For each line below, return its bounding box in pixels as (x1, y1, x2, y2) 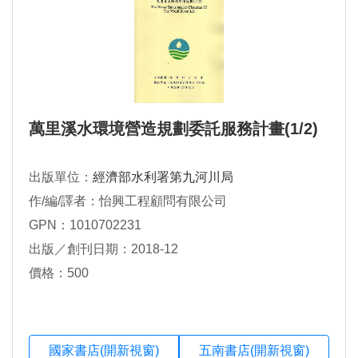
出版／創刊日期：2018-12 (29, 242, 178, 257)
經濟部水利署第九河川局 (93, 170, 233, 185)
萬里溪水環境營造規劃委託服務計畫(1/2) (29, 120, 318, 138)
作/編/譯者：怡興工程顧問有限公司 (29, 194, 227, 209)
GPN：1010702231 (29, 218, 141, 233)
